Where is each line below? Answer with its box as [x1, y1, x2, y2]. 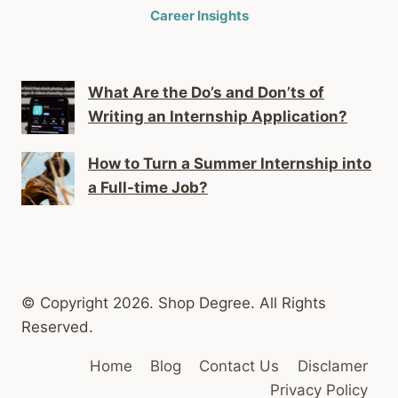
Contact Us [199, 357, 280, 376]
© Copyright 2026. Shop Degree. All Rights [21, 294, 326, 313]
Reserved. [21, 318, 93, 337]
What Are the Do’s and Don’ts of [88, 84, 324, 102]
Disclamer [297, 357, 368, 376]
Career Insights [149, 7, 249, 25]
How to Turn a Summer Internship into [88, 155, 371, 173]
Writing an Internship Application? [88, 107, 347, 126]
